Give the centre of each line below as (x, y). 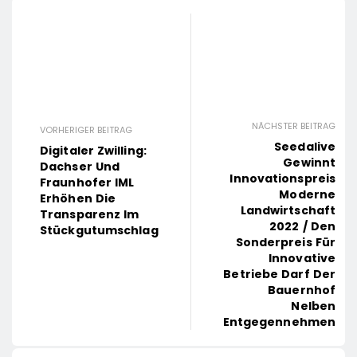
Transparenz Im (90, 215)
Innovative (302, 259)
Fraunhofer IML (87, 183)
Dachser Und (80, 167)
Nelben (314, 306)
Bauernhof (302, 290)
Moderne (308, 195)
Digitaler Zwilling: (93, 151)
